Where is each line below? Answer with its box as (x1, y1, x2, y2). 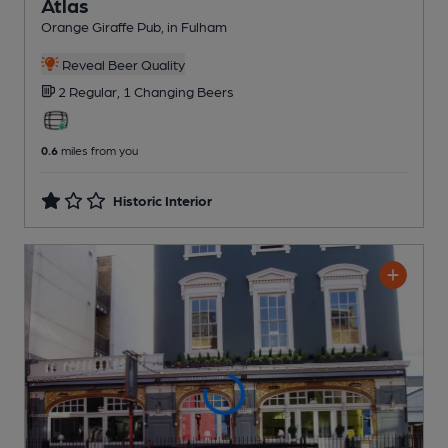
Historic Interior (113, 191, 213, 208)
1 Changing (123, 82, 197, 99)
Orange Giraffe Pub (41, 17, 161, 34)
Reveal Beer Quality (58, 55, 185, 72)
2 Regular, (58, 82, 123, 99)
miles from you (58, 142, 138, 157)
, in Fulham (161, 17, 227, 34)
